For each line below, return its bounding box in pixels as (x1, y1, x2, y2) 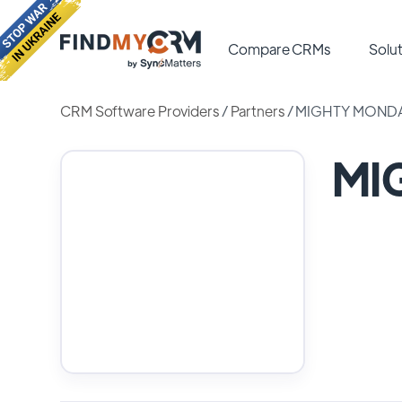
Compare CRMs (228, 39, 331, 58)
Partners (230, 101, 284, 120)
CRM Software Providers (60, 101, 219, 120)
